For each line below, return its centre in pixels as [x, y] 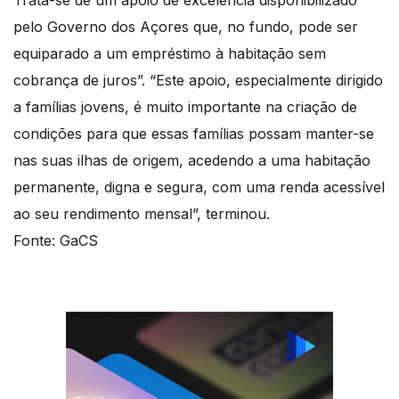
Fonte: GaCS [56, 241]
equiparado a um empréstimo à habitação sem [170, 54]
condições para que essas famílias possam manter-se [194, 134]
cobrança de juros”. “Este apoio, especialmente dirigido [198, 81]
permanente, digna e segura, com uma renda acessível [199, 187]
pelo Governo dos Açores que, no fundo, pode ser [186, 27]
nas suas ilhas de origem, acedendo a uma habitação [192, 161]
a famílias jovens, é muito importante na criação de [185, 107]
